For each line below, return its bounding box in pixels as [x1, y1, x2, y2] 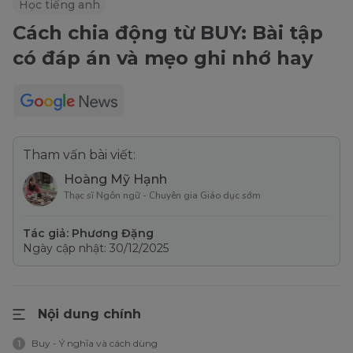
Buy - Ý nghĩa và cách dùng [32, 336, 158, 349]
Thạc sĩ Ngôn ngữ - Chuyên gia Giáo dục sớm [64, 188, 261, 202]
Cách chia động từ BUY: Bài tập [13, 20, 323, 44]
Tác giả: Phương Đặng [23, 225, 154, 240]
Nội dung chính [38, 306, 141, 321]
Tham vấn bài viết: [23, 147, 136, 162]
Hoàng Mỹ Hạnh [64, 171, 167, 187]
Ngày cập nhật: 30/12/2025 [23, 240, 169, 255]
